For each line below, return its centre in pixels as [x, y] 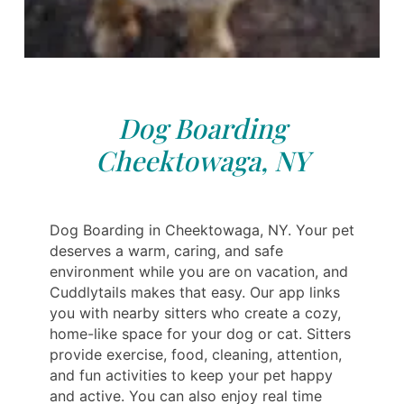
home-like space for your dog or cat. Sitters [200, 334]
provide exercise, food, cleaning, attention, [196, 355]
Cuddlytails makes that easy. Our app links [195, 293]
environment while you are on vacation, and [199, 272]
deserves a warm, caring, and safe [166, 251]
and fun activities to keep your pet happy [191, 376]
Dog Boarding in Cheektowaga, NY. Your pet [202, 230]
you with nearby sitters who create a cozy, [195, 313]
